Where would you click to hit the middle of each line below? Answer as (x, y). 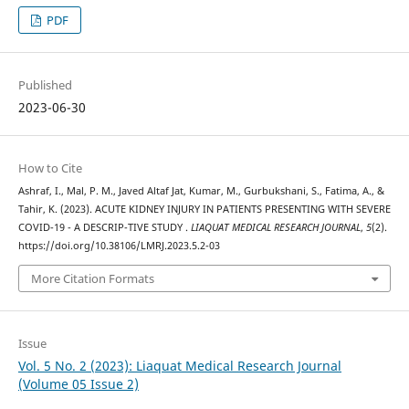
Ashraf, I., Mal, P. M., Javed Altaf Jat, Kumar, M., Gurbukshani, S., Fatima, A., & (201, 191)
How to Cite (50, 168)
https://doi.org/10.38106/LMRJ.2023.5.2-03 (119, 246)
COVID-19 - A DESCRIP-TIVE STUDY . (104, 228)
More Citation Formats (92, 278)
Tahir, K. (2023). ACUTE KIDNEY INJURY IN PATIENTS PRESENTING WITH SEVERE (204, 210)
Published (45, 85)
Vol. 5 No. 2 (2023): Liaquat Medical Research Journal (179, 365)
